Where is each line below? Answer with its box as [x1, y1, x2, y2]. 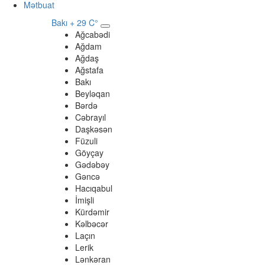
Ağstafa [75, 64, 104, 76]
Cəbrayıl [75, 111, 106, 123]
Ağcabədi [75, 28, 110, 40]
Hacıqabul [75, 182, 112, 194]
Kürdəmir [75, 206, 109, 218]
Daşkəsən [75, 123, 112, 135]
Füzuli [75, 135, 98, 147]
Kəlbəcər [75, 218, 108, 230]
